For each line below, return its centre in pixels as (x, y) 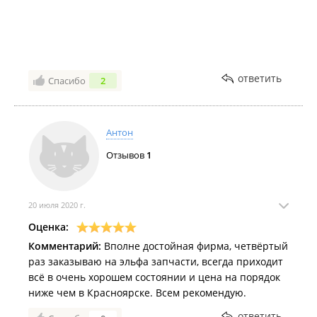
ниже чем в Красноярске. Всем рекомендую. (137, 293)
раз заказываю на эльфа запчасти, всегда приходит (156, 261)
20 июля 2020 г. (57, 205)
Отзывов (126, 155)
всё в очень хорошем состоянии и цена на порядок (154, 277)
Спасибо (67, 81)
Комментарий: (65, 246)
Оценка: (48, 227)
